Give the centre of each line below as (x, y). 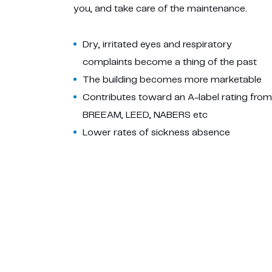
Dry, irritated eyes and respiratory (157, 45)
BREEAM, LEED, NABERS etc (145, 115)
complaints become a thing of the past (169, 62)
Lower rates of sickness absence (156, 133)
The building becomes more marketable (172, 80)
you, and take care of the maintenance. (160, 9)
